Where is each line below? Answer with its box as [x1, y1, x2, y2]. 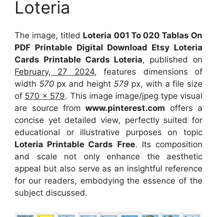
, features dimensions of [94, 67, 203, 77]
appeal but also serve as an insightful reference [15, 164, 202, 174]
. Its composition [135, 139, 203, 150]
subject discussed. [15, 188, 88, 198]
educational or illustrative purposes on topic [15, 127, 202, 138]
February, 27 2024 [15, 67, 94, 77]
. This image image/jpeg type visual [65, 91, 202, 101]
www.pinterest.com [85, 103, 166, 113]
